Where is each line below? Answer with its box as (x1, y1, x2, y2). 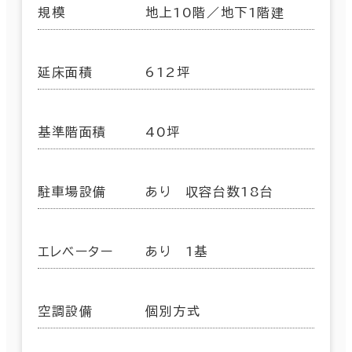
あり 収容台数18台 (145, 185, 274, 198)
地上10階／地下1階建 (145, 5, 285, 19)
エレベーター (38, 244, 114, 258)
